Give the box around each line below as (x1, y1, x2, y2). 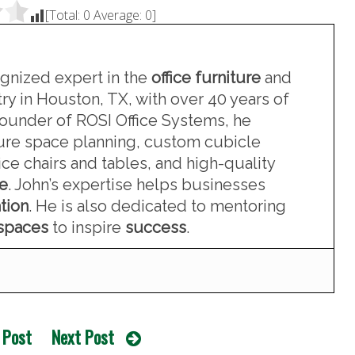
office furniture (151, 68, 261, 88)
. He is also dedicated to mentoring (29, 197, 286, 216)
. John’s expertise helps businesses (8, 175, 265, 195)
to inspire (48, 218, 125, 238)
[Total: (45, 6, 83, 25)
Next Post (52, 324, 114, 350)
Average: (90, 6, 145, 25)
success (125, 218, 186, 238)
